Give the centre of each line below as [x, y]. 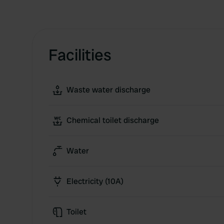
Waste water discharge [108, 90]
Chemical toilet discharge [113, 120]
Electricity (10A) [95, 181]
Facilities [80, 55]
